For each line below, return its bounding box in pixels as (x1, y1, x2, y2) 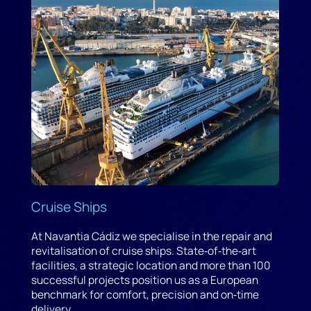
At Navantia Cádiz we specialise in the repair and (31, 228, 272, 244)
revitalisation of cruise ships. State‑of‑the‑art (31, 242, 256, 258)
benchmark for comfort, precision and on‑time (31, 286, 259, 302)
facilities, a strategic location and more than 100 (31, 257, 271, 273)
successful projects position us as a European (31, 271, 258, 287)
